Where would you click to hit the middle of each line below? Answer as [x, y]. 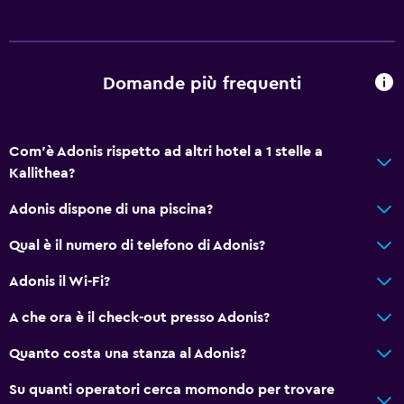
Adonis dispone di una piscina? [111, 209]
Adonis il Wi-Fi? [60, 281]
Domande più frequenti [202, 84]
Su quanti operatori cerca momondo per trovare [172, 389]
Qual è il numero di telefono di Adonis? [137, 245]
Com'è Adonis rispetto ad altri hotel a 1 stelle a [166, 151]
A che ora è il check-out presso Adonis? [139, 317]
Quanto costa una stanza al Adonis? [128, 353]
